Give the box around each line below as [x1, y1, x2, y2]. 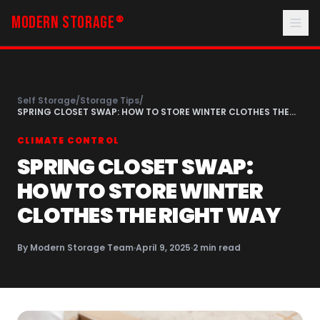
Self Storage [17, 94, 76, 106]
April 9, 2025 [136, 241, 191, 254]
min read [198, 241, 241, 254]
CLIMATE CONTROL [17, 134, 119, 146]
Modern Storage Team [30, 241, 134, 254]
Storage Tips [80, 94, 139, 106]
